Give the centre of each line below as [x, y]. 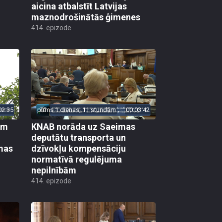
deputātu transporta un [79, 137]
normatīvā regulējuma [77, 159]
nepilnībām [54, 170]
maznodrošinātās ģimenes [86, 17]
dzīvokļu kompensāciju [79, 148]
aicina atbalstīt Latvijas [79, 6]
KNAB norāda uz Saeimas [83, 126]
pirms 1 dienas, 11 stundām [77, 110]
